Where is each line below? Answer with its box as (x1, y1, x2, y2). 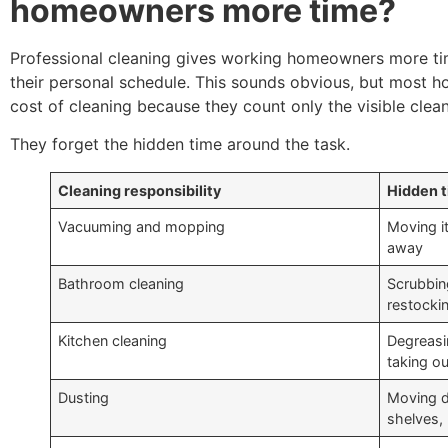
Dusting (58, 388, 110, 406)
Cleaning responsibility (58, 181, 222, 199)
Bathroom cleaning (58, 274, 185, 292)
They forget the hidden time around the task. (10, 133, 350, 154)
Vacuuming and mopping (58, 217, 226, 235)
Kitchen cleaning (58, 331, 168, 349)
